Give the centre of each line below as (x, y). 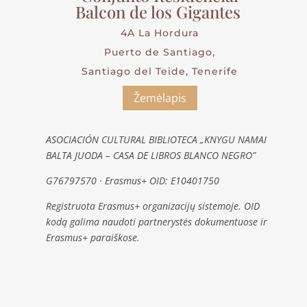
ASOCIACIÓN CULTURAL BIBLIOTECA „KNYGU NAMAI (156, 140)
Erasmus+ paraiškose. (93, 238)
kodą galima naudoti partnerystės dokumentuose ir (156, 222)
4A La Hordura (160, 33)
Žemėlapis (160, 98)
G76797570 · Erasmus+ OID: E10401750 (132, 181)
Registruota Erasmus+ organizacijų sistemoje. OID (152, 206)
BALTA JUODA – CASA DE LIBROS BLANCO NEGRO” (150, 156)
